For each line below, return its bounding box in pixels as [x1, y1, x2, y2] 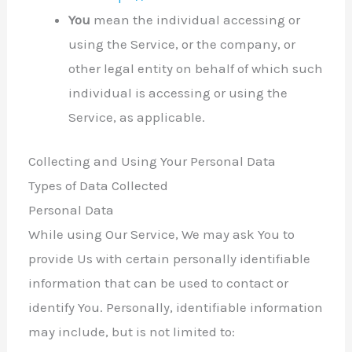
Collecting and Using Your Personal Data [28, 153, 277, 170]
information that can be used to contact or [28, 275, 289, 291]
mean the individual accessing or [90, 11, 301, 27]
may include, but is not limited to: [28, 324, 236, 340]
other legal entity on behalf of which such [68, 60, 324, 76]
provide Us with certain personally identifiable [28, 251, 311, 267]
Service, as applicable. [68, 108, 206, 125]
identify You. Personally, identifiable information [28, 299, 324, 316]
